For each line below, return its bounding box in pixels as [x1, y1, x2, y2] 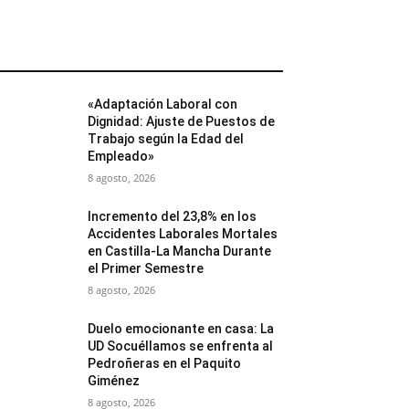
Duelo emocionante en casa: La [88, 321, 275, 336]
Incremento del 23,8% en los [88, 209, 257, 224]
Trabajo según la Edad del [88, 131, 245, 146]
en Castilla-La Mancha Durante [88, 244, 272, 258]
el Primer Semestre [88, 261, 204, 276]
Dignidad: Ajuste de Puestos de [88, 114, 276, 129]
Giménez [88, 373, 141, 388]
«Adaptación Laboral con [88, 97, 238, 111]
